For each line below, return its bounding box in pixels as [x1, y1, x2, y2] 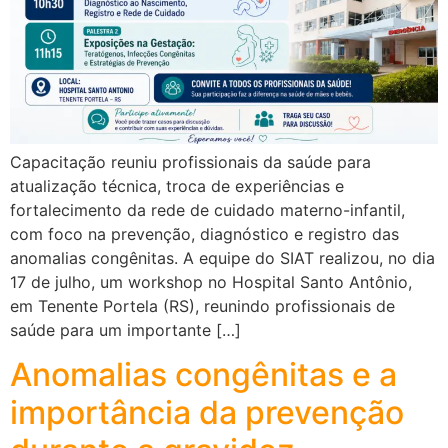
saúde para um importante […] [10, 319, 241, 340]
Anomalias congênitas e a [10, 355, 397, 395]
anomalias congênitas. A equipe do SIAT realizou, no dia [10, 247, 435, 268]
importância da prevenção [10, 393, 404, 433]
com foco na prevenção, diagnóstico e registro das [10, 223, 399, 244]
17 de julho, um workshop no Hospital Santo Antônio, [10, 271, 412, 292]
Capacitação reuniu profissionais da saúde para [10, 151, 371, 172]
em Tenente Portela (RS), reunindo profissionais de [10, 295, 395, 316]
